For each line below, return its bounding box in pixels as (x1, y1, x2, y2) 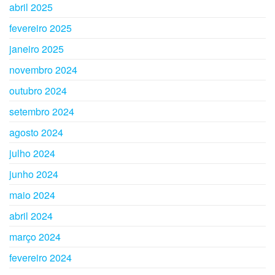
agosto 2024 (9, 125, 63, 139)
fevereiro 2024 (9, 250, 72, 265)
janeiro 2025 (9, 41, 64, 56)
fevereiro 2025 (9, 20, 72, 35)
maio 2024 (9, 187, 55, 202)
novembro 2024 (9, 62, 77, 77)
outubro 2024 (9, 83, 67, 98)
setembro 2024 (9, 104, 74, 118)
